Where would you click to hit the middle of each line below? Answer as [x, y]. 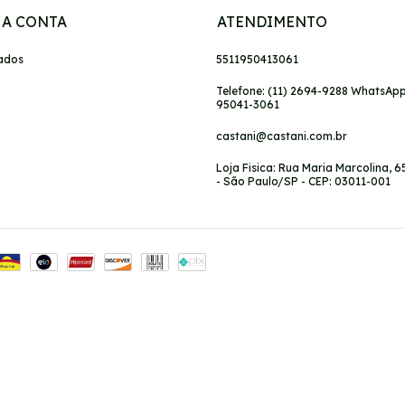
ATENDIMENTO [272, 21]
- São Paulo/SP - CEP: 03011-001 [303, 181]
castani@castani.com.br [282, 136]
